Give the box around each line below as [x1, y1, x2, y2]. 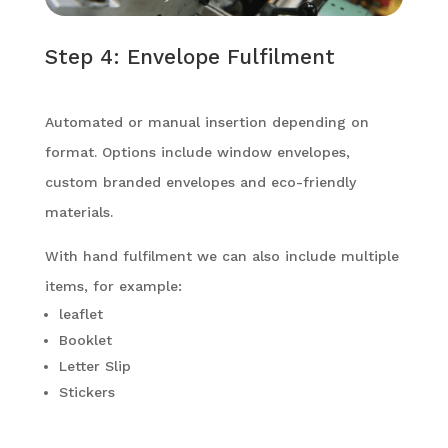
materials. [44, 204, 113, 221]
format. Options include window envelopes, [44, 144, 350, 161]
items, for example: [44, 278, 182, 295]
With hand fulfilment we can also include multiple [44, 248, 399, 265]
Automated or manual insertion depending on [44, 114, 369, 131]
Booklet [58, 332, 112, 349]
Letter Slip [58, 358, 131, 375]
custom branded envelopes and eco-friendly [44, 174, 356, 191]
